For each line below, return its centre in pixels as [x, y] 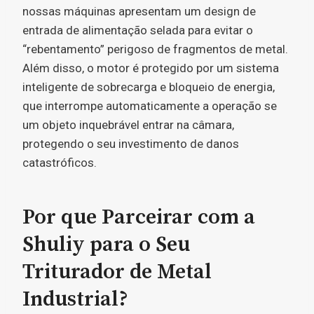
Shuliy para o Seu [106, 245]
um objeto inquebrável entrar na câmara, [128, 125]
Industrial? [75, 299]
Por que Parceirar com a [139, 217]
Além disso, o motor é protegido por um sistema [151, 68]
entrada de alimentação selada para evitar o [138, 30]
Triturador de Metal [117, 272]
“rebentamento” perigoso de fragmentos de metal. [155, 49]
